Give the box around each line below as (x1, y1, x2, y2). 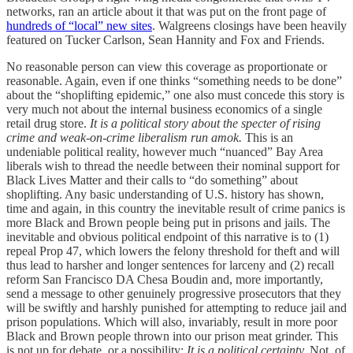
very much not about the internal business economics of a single (6, 102, 322, 116)
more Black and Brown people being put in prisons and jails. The (6, 215, 330, 229)
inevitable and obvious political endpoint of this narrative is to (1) (6, 229, 329, 243)
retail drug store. (6, 116, 87, 130)
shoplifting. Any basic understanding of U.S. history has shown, (6, 187, 324, 201)
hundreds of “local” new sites (6, 18, 152, 32)
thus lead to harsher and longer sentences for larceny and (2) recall (6, 258, 334, 272)
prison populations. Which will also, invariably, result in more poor (6, 314, 337, 329)
